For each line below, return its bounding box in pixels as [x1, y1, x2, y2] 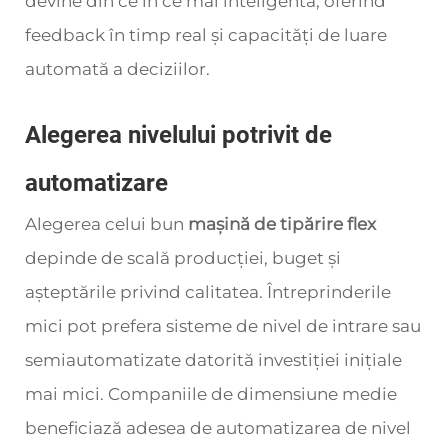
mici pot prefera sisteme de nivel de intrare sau [25, 316, 421, 336]
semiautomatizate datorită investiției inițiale [25, 350, 402, 370]
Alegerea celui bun [25, 214, 188, 234]
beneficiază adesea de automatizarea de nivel [25, 418, 411, 438]
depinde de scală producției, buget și [25, 248, 341, 268]
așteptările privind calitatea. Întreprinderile [25, 282, 391, 302]
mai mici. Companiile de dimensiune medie [25, 384, 397, 404]
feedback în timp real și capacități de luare [25, 25, 387, 45]
